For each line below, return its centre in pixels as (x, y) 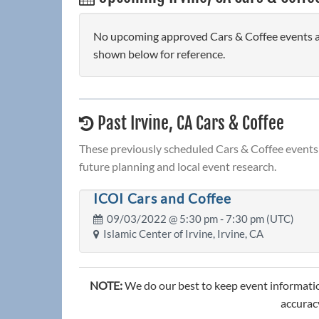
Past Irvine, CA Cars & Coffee (189, 124)
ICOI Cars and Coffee (162, 199)
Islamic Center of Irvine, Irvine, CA (181, 234)
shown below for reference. (159, 54)
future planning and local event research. (178, 167)
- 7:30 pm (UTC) (256, 219)
